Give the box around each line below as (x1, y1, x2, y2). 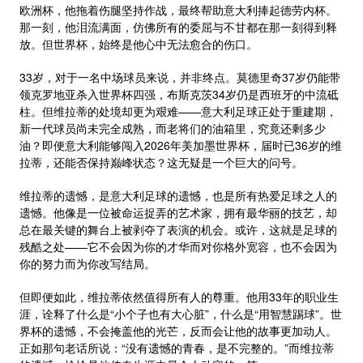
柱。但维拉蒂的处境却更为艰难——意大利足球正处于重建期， (19, 103, 337, 119)
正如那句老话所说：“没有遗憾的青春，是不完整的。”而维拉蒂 (19, 340, 334, 356)
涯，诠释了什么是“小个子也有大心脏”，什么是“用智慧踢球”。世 (19, 305, 342, 322)
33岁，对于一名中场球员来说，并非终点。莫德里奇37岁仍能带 (19, 69, 340, 85)
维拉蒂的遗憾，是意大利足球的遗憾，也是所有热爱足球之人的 (19, 187, 337, 203)
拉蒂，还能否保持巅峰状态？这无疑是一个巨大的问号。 (19, 154, 303, 170)
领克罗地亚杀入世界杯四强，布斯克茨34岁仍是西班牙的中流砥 (19, 86, 339, 102)
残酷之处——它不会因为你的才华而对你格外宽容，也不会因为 (19, 238, 337, 254)
